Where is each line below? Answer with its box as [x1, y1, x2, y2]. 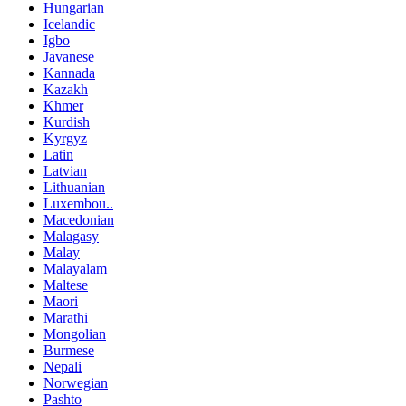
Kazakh [43, 82, 88, 98]
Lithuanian [43, 179, 105, 196]
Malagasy [43, 228, 99, 245]
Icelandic [43, 16, 95, 33]
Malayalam [43, 261, 107, 277]
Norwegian [43, 375, 108, 391]
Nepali [43, 359, 82, 375]
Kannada [43, 65, 95, 82]
